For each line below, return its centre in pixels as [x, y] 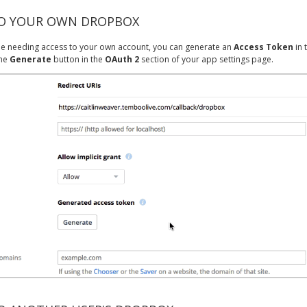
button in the [78, 59]
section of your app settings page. [206, 59]
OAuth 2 [122, 59]
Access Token [263, 47]
